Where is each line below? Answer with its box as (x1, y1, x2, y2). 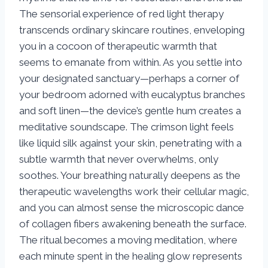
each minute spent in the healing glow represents (19, 250, 242, 263)
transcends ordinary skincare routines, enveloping (19, 24, 245, 36)
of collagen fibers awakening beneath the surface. (19, 218, 246, 230)
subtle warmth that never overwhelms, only (19, 153, 218, 166)
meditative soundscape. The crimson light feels (19, 121, 234, 133)
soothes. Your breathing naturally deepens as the (19, 169, 240, 182)
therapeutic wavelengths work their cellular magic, (19, 185, 249, 198)
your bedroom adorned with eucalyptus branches (19, 89, 245, 101)
